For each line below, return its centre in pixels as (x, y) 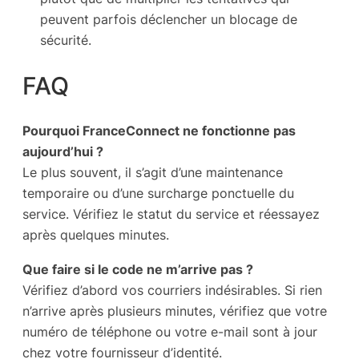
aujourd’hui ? (63, 152)
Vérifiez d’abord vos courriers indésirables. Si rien (172, 290)
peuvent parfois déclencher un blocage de (169, 19)
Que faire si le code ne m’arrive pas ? (138, 269)
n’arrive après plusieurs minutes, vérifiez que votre (175, 311)
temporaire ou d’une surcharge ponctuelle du (158, 194)
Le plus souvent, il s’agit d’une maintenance (153, 173)
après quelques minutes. (96, 235)
